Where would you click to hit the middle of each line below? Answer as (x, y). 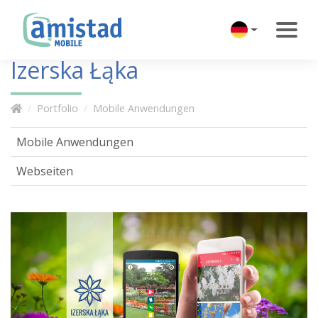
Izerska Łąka (75, 70)
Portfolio (57, 108)
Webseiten (45, 171)
